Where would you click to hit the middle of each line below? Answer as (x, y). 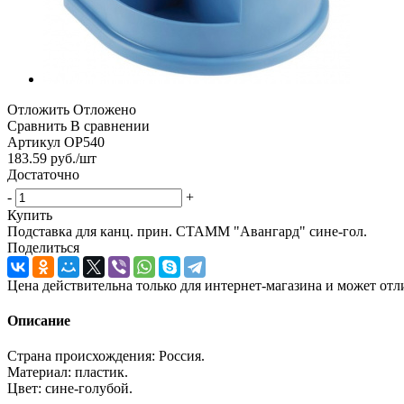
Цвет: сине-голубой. (70, 389)
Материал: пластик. (68, 372)
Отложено (105, 109)
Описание (39, 321)
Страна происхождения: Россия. (106, 356)
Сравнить (37, 125)
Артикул (34, 142)
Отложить (38, 109)
